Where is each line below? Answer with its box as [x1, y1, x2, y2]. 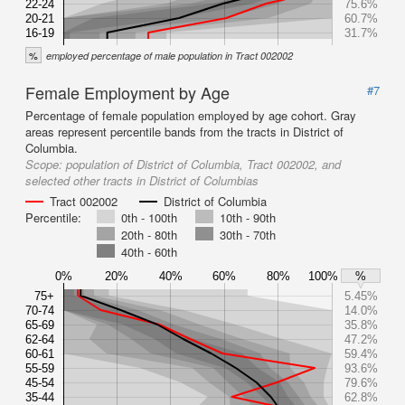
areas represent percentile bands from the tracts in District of [25, 123, 344, 140]
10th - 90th [220, 209, 276, 226]
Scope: [25, 155, 66, 173]
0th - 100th [121, 209, 177, 226]
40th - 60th [121, 243, 177, 260]
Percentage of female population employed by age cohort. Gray [25, 107, 356, 124]
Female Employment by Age [25, 80, 230, 104]
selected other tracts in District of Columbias [25, 172, 259, 189]
